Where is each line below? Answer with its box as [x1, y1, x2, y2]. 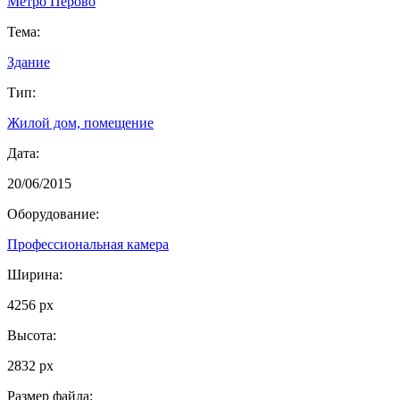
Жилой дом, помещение [7, 114, 154, 130]
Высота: [7, 327, 56, 343]
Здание [7, 54, 50, 70]
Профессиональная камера [7, 236, 169, 252]
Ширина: [7, 266, 62, 282]
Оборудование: [7, 205, 99, 221]
